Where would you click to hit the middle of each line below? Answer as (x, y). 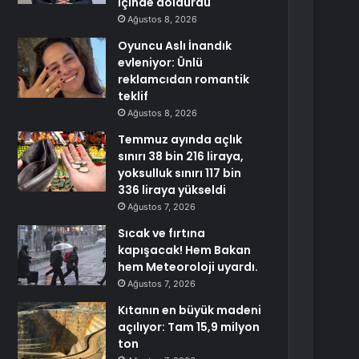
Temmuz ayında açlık (180, 139)
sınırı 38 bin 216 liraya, (181, 156)
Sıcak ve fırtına (162, 233)
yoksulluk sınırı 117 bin (180, 173)
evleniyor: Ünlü (161, 63)
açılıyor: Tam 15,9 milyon (189, 327)
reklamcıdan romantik (184, 79)
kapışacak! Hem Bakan (185, 250)
